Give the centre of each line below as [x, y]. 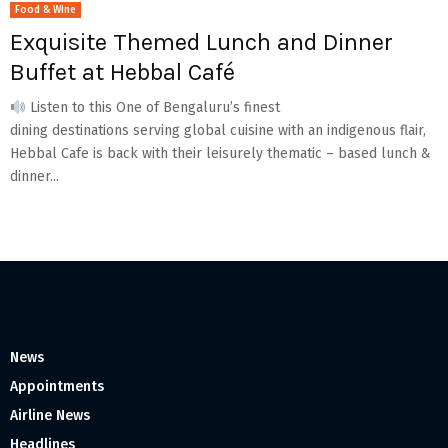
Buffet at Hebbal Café [122, 72]
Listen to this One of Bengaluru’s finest [152, 108]
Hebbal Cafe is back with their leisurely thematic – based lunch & [220, 154]
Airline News [50, 416]
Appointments [57, 387]
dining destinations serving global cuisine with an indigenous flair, [218, 131]
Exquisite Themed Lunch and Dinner [201, 42]
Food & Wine [45, 10]
